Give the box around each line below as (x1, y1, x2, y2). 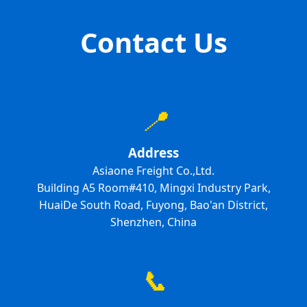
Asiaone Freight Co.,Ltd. (93, 163, 214, 179)
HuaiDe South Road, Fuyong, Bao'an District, (39, 197, 268, 213)
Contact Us (79, 23, 228, 62)
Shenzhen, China (110, 214, 197, 230)
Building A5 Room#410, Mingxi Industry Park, (36, 180, 271, 196)
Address (128, 144, 179, 162)
